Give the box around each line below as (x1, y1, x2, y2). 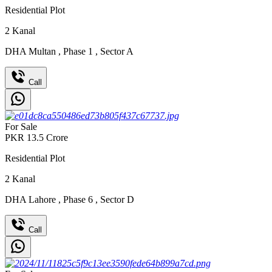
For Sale (5, 121, 37, 132)
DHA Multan (5, 46, 58, 57)
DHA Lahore (5, 194, 58, 205)
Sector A (98, 46, 134, 57)
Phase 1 (61, 46, 95, 57)
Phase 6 (61, 194, 95, 205)
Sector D (98, 194, 134, 205)
